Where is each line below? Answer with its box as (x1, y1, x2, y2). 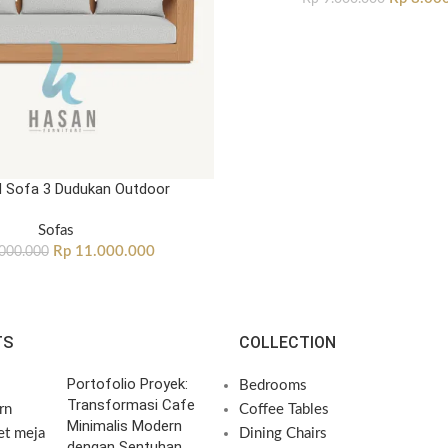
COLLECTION (239, 333, 336, 352)
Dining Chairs (239, 426, 327, 441)
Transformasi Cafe (67, 396, 196, 414)
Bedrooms (239, 378, 307, 393)
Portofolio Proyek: (67, 375, 189, 393)
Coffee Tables (239, 402, 329, 417)
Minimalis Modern (67, 417, 183, 435)
